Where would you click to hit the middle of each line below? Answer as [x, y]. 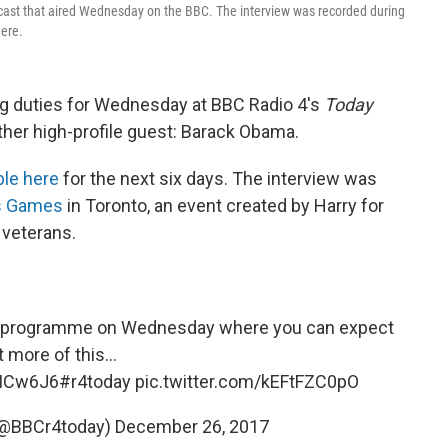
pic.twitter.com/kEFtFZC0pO [246, 381]
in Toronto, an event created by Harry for [223, 205]
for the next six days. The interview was [218, 178]
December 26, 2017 [192, 426]
